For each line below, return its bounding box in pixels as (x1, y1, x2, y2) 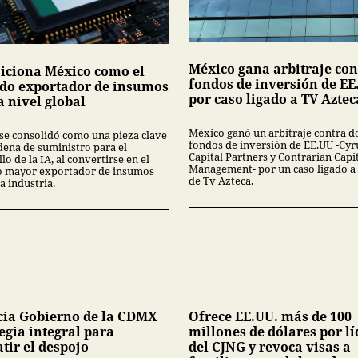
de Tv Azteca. (189, 173, 253, 189)
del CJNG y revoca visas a (189, 338, 351, 356)
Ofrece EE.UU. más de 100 (189, 308, 352, 326)
